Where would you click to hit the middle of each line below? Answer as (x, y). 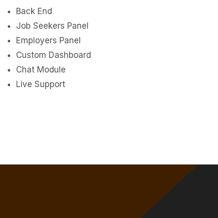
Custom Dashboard (54, 55)
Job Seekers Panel (52, 26)
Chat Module (41, 70)
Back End (34, 11)
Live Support (41, 84)
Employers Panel (48, 40)
